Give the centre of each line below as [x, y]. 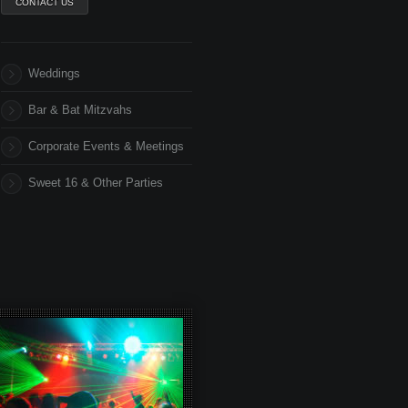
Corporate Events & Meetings [106, 146]
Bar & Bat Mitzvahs [80, 110]
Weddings [54, 73]
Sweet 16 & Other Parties [96, 183]
